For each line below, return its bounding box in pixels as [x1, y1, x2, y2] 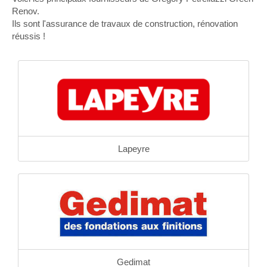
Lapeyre [117, 144, 150, 154]
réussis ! [12, 31, 45, 41]
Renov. [12, 6, 39, 16]
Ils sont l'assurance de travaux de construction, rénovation [12, 18, 238, 29]
